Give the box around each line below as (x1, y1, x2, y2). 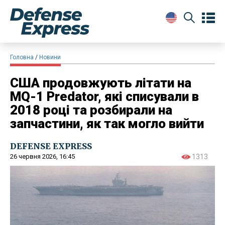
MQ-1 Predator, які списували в (10, 88, 199, 104)
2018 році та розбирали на (10, 102, 172, 118)
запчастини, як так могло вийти (10, 116, 204, 131)
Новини (39, 53, 61, 61)
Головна (10, 53, 34, 61)
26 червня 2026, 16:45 (10, 152, 75, 160)
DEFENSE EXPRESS (10, 141, 92, 151)
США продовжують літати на (10, 75, 191, 90)
